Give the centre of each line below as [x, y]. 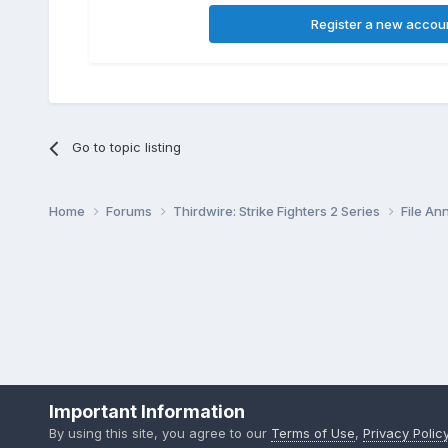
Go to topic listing [126, 147]
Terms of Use [312, 433]
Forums [130, 211]
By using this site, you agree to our [159, 433]
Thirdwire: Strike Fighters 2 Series [277, 211]
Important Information [146, 411]
